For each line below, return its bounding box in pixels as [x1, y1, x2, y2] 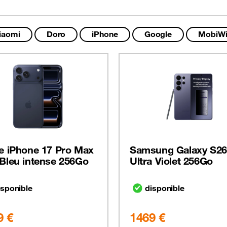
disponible [145, 183, 184, 194]
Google [144, 29, 172, 40]
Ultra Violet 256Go [130, 155, 213, 168]
